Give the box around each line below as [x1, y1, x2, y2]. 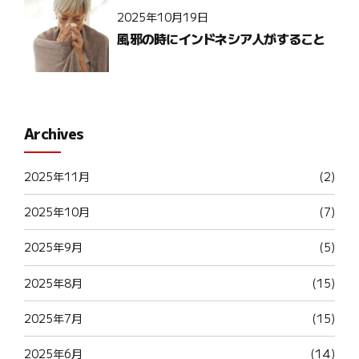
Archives [24, 122, 84, 143]
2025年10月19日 [117, 9, 209, 26]
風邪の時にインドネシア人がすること [117, 28, 325, 48]
